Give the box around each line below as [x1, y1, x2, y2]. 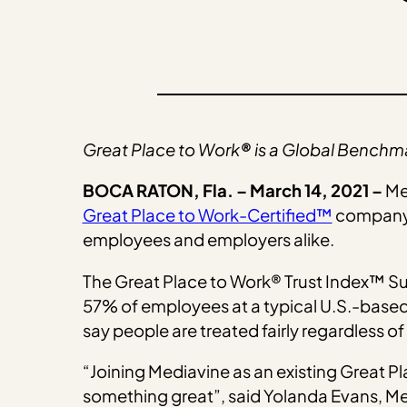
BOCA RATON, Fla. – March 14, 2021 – [82, 180, 385, 202]
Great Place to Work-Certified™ [82, 204, 333, 226]
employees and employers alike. [82, 229, 337, 251]
